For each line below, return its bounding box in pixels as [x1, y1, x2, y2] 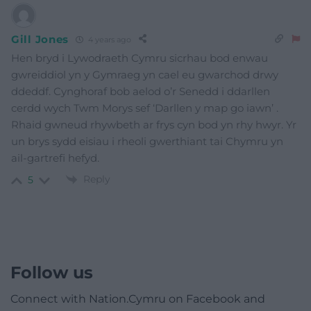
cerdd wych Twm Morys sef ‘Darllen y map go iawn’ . [11, 101, 278, 115]
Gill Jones [11, 32, 69, 46]
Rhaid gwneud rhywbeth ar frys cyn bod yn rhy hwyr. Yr [11, 118, 296, 132]
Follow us [10, 262, 93, 283]
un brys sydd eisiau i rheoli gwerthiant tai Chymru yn [11, 135, 283, 149]
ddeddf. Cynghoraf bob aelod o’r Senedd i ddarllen [11, 85, 270, 99]
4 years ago [86, 34, 131, 44]
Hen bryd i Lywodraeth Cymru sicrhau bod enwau [11, 51, 268, 65]
